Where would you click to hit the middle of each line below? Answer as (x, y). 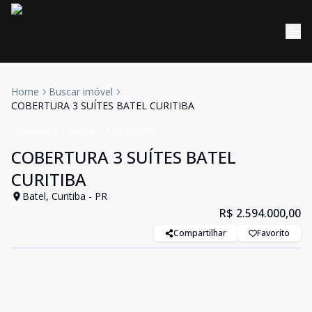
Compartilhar (200, 233)
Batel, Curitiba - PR (65, 196)
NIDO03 (142, 132)
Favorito (273, 233)
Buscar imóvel (81, 92)
